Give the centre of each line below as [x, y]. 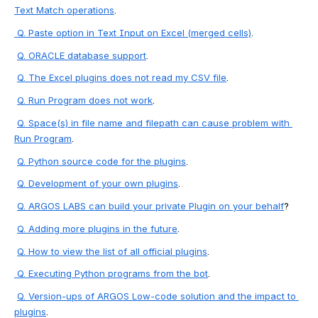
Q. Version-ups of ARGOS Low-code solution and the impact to [157, 296]
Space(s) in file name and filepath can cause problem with [159, 122]
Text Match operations [64, 10]
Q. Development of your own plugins [98, 183]
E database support [103, 55]
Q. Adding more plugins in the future [97, 228]
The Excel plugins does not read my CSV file [127, 78]
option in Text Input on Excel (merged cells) [152, 32]
